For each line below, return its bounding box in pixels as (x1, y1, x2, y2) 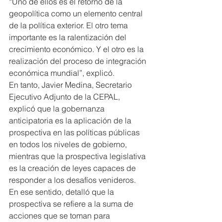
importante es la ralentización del (9, 32, 128, 42)
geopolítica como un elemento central (9, 8, 145, 18)
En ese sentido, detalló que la (9, 186, 116, 197)
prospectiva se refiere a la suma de (9, 198, 135, 209)
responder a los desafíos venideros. (9, 174, 136, 185)
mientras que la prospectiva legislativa (9, 151, 148, 161)
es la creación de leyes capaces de (9, 163, 138, 173)
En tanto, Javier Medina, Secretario (9, 79, 134, 90)
